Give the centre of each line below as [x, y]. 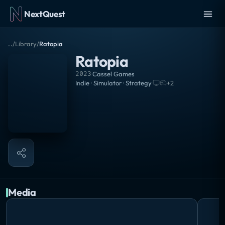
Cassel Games [114, 74]
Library [26, 44]
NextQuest [45, 14]
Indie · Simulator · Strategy [114, 83]
